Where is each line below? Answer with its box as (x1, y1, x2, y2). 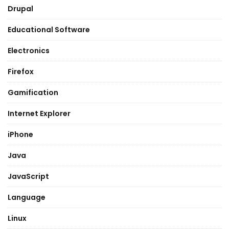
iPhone (8, 129, 33, 140)
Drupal (8, 4, 33, 14)
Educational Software (8, 25, 90, 35)
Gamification (8, 87, 58, 98)
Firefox (8, 66, 34, 77)
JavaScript (8, 171, 49, 181)
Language (8, 192, 45, 202)
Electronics (8, 45, 50, 56)
